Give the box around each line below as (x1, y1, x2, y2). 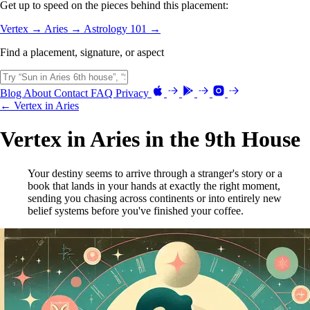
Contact (54, 86, 91, 99)
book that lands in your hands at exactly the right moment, (28, 179, 280, 192)
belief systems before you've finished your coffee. (28, 204, 244, 217)
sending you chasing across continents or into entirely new (28, 192, 282, 204)
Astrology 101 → (84, 22, 161, 35)
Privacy (116, 86, 152, 99)
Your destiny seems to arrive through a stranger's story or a (28, 167, 282, 179)
